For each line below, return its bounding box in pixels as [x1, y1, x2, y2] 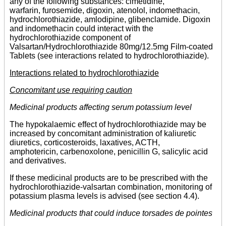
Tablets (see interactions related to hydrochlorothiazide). [10, 51, 209, 61]
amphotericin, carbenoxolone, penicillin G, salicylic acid [10, 147, 208, 156]
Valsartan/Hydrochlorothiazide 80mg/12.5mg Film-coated [10, 42, 213, 51]
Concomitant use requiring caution [10, 86, 132, 95]
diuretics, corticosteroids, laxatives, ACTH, [10, 138, 160, 147]
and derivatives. [10, 156, 66, 165]
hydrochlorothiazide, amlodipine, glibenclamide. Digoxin [10, 15, 210, 24]
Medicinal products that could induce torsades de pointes [10, 209, 212, 218]
